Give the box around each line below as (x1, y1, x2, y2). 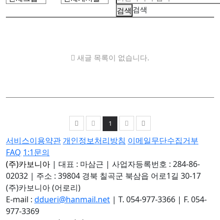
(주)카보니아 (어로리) (6, 182, 81, 193)
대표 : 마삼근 (58, 159, 104, 170)
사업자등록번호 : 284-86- (112, 159, 200, 170)
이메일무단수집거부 (128, 135, 198, 146)
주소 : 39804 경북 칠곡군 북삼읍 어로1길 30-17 (36, 170, 201, 182)
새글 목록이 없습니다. (75, 53, 149, 63)
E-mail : (6, 194, 34, 205)
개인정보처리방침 (63, 135, 126, 146)
